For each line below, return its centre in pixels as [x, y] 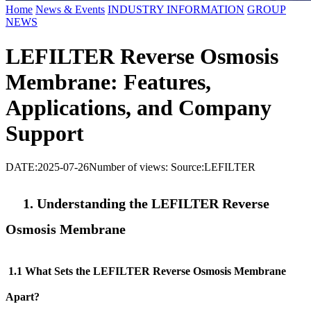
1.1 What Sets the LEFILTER [79, 271]
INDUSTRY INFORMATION [176, 10]
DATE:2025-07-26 [47, 167]
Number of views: [130, 167]
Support [45, 133]
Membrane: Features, [108, 82]
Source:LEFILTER [213, 167]
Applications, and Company [138, 107]
